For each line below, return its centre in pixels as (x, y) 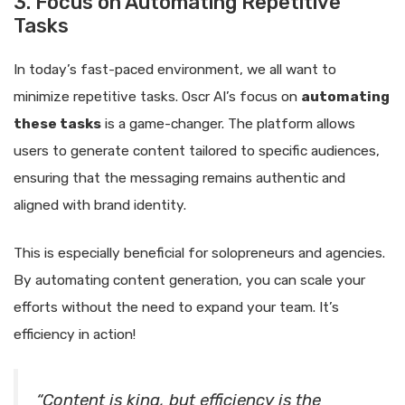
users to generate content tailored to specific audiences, (197, 151)
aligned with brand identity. (100, 205)
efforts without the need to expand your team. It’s (176, 307)
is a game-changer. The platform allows (228, 123)
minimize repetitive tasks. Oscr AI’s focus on (157, 96)
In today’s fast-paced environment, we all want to (175, 69)
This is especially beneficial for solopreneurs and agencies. (199, 253)
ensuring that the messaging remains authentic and (179, 178)
